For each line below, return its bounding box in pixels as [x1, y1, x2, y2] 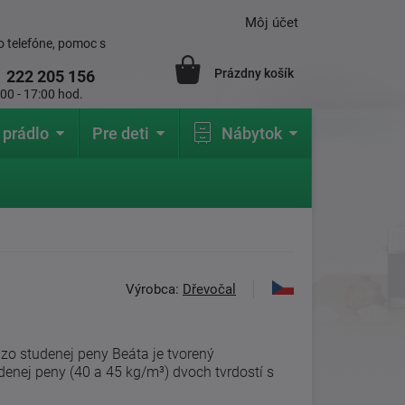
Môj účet [245, 14, 298, 31]
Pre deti [92, 124, 149, 143]
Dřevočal [183, 281, 237, 297]
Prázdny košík [214, 66, 294, 80]
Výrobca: [126, 281, 184, 297]
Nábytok [221, 124, 282, 143]
